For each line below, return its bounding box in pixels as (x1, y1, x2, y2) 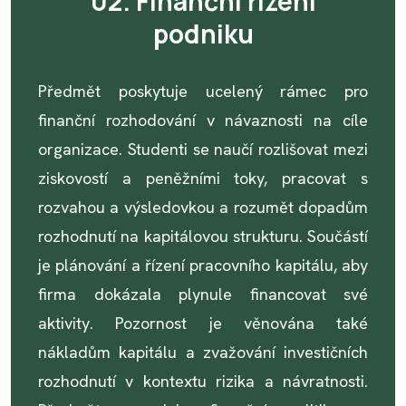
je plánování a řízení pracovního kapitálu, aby (38, 255, 368, 275)
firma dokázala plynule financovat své (38, 284, 368, 304)
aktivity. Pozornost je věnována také (38, 313, 368, 333)
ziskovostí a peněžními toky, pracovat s (38, 168, 368, 188)
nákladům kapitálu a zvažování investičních (38, 342, 368, 362)
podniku (152, 16, 254, 51)
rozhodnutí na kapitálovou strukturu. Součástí (38, 226, 368, 246)
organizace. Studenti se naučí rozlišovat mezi (38, 139, 368, 159)
